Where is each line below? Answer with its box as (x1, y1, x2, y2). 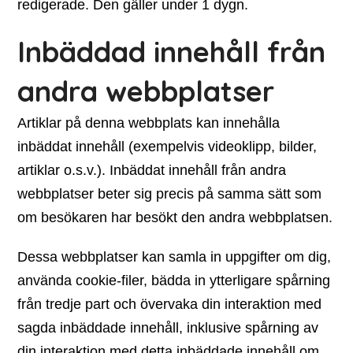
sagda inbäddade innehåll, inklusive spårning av (17, 320, 319, 336)
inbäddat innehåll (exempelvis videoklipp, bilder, (17, 139, 318, 154)
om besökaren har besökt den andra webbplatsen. (17, 210, 333, 225)
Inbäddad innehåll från (17, 34, 326, 69)
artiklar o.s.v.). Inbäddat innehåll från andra (17, 162, 287, 178)
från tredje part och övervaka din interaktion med (17, 296, 322, 312)
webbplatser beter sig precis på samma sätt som (17, 186, 322, 202)
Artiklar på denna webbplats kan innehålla (17, 115, 281, 131)
